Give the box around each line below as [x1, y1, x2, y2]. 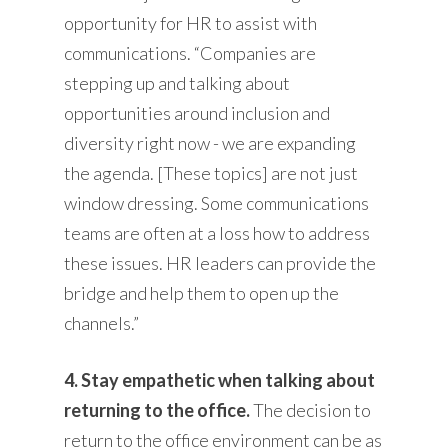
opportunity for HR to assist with [64, 11, 318, 34]
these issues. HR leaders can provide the [64, 251, 377, 274]
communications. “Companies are [64, 41, 317, 64]
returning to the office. [64, 398, 254, 421]
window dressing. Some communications [64, 191, 370, 214]
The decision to [253, 398, 372, 421]
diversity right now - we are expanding [64, 131, 357, 154]
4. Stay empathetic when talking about [64, 368, 376, 391]
